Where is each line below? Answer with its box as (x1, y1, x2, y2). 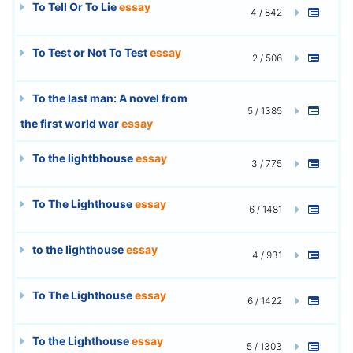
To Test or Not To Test (30, 45, 150, 59)
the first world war (20, 116, 121, 130)
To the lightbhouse (30, 150, 136, 165)
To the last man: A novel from (30, 91, 188, 105)
